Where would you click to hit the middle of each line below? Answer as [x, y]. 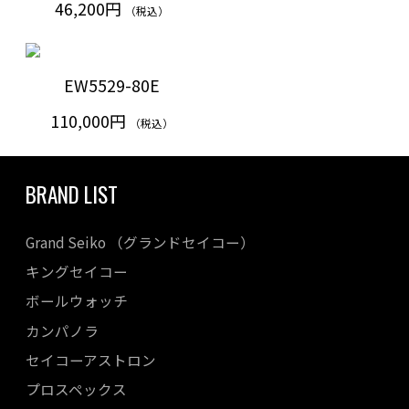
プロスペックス [76, 389]
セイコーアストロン [91, 360]
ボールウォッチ [77, 301]
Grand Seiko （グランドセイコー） [140, 241]
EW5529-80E [111, 85]
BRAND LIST [72, 194]
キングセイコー [77, 272]
